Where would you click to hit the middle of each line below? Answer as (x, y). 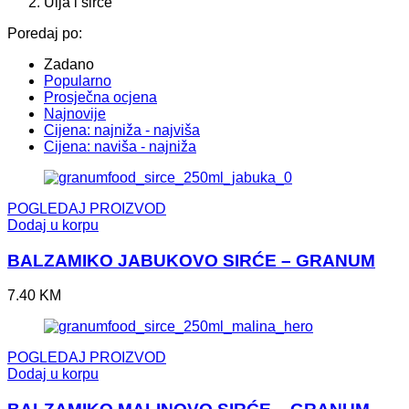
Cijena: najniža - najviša (122, 130)
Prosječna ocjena (100, 97)
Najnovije (75, 113)
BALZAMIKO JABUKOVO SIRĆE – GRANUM (191, 260)
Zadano (69, 64)
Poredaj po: (45, 33)
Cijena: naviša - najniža (120, 146)
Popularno (78, 80)
